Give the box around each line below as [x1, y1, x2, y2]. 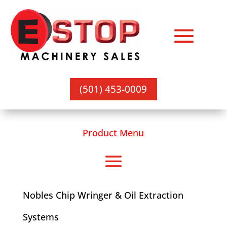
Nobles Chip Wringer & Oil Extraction [22, 188, 183, 201]
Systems [22, 210, 59, 223]
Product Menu [83, 126, 144, 139]
